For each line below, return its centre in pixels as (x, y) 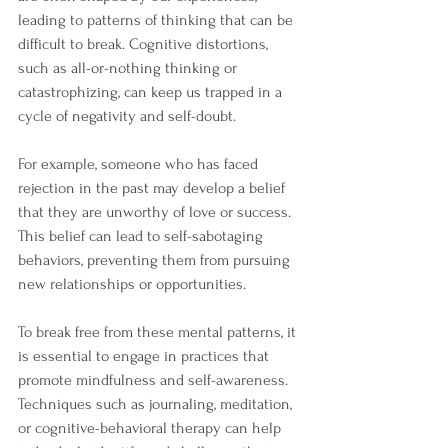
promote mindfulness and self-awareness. (155, 380)
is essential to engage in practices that (145, 356)
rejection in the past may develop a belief (153, 188)
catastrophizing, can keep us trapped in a (152, 92)
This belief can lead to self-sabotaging (142, 236)
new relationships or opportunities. (134, 284)
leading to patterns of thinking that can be (157, 20)
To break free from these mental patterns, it (159, 332)
